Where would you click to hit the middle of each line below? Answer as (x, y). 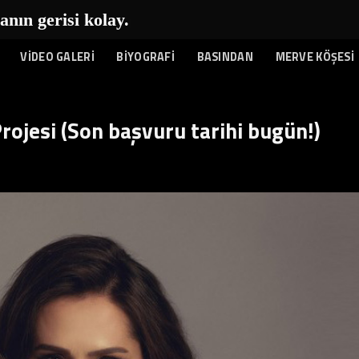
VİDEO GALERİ (57, 57)
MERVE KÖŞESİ (315, 57)
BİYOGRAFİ (146, 57)
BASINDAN (225, 57)
